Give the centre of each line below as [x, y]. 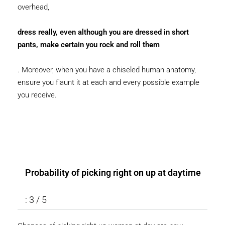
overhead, [33, 7]
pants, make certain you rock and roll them [89, 45]
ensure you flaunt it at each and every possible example [108, 83]
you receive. [37, 95]
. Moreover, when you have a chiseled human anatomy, [107, 70]
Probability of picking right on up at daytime [113, 173]
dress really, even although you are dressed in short [103, 32]
